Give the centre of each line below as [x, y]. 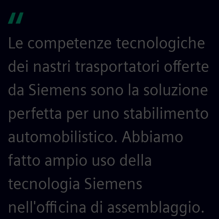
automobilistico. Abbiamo [96, 137]
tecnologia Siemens [75, 184]
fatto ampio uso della [80, 160]
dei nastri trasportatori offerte [109, 66]
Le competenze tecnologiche [107, 43]
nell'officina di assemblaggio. [106, 207]
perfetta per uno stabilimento [108, 113]
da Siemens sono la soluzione [108, 90]
